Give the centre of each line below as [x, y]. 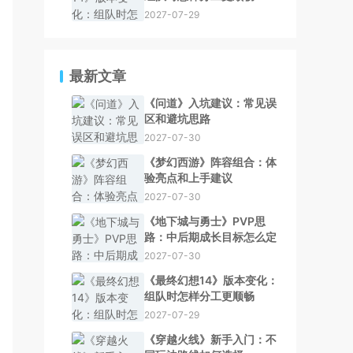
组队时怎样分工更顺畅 [199, 296]
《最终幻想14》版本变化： [211, 280]
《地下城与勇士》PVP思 [205, 221]
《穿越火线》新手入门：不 [210, 339]
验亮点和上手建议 [188, 178]
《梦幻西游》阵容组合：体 [210, 162]
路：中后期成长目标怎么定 [210, 237]
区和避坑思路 [177, 119]
